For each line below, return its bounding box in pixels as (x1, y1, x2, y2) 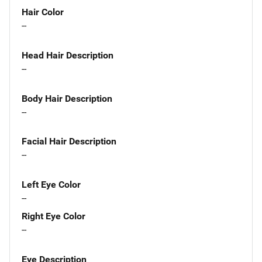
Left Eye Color (22, 179, 81, 191)
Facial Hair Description (22, 136, 116, 147)
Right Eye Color (22, 211, 85, 222)
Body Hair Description (22, 92, 112, 104)
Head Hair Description (22, 49, 113, 61)
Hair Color (22, 6, 64, 18)
